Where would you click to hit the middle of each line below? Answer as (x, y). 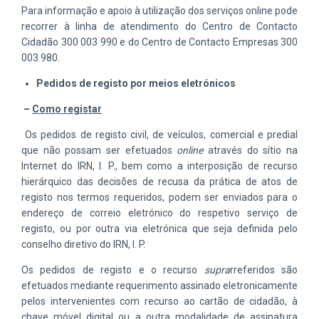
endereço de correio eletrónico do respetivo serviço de (159, 213)
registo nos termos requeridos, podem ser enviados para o (159, 197)
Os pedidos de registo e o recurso (113, 270)
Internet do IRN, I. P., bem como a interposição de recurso (159, 166)
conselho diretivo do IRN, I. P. (84, 244)
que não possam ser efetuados (99, 150)
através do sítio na (253, 150)
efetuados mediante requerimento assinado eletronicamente (159, 285)
